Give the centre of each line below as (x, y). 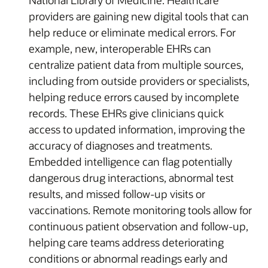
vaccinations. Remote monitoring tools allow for (140, 210)
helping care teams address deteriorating (126, 242)
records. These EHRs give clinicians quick (126, 113)
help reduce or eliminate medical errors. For (132, 32)
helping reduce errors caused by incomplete (134, 97)
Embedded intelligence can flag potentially (130, 161)
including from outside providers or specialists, (139, 80)
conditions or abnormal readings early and (128, 258)
